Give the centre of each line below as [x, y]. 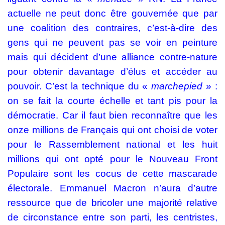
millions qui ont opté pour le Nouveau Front [113, 159]
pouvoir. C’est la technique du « [78, 86]
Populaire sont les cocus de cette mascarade [113, 174]
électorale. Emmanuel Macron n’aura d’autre [113, 188]
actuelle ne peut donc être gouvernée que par [113, 13]
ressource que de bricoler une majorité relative [113, 203]
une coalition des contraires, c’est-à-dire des [113, 28]
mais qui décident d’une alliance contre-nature [113, 57]
